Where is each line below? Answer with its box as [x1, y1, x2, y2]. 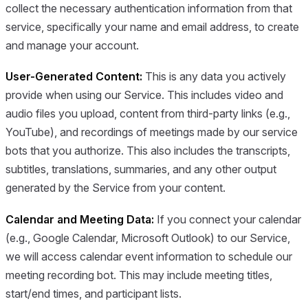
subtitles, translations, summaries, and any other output [5, 162, 276, 177]
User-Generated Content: [5, 69, 142, 84]
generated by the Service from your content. [5, 181, 225, 195]
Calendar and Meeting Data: [5, 212, 154, 226]
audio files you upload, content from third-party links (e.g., [5, 107, 290, 121]
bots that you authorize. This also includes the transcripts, [5, 144, 290, 158]
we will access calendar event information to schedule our [5, 249, 292, 263]
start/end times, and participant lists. [5, 286, 181, 300]
